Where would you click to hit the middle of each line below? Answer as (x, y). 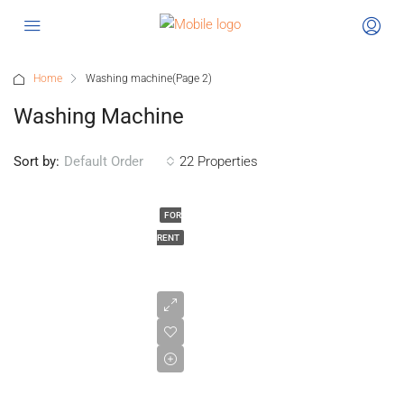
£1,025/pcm (264, 361)
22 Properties (219, 161)
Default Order (104, 161)
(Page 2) (192, 78)
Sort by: (37, 161)
